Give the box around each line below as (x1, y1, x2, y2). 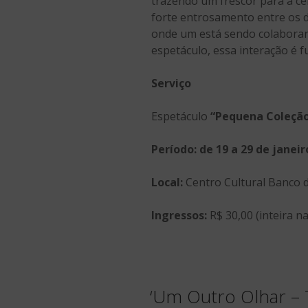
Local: (151, 174, 183, 190)
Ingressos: (151, 207, 207, 223)
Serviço (151, 75, 191, 91)
